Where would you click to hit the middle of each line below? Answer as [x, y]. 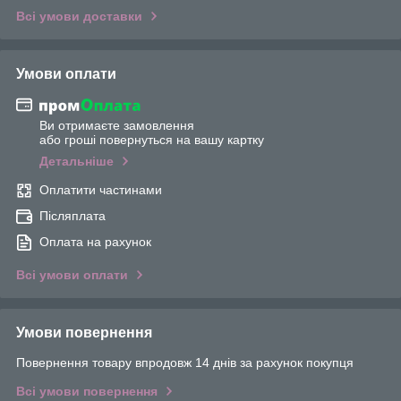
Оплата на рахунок [95, 242]
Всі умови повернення [87, 392]
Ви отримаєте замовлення [117, 126]
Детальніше [77, 162]
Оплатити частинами [101, 190]
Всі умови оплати [72, 275]
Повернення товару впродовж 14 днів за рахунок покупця [185, 363]
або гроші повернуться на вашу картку [152, 140]
